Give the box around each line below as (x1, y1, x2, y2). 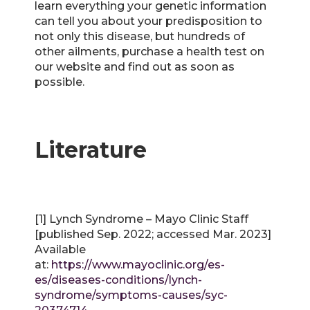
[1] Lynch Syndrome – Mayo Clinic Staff (35, 212, 248, 226)
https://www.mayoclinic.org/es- (51, 258, 225, 272)
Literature (35, 136, 147, 164)
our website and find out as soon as (35, 60, 235, 73)
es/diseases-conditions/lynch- (35, 273, 202, 287)
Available (35, 243, 86, 257)
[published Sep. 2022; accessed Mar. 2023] (35, 228, 271, 241)
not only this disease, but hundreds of (35, 29, 245, 43)
